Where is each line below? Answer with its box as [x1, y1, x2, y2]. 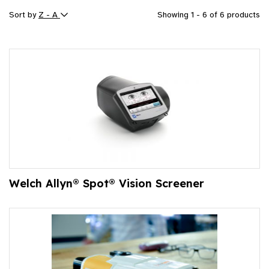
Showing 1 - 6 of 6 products [157, 10, 260, 20]
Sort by [9, 10, 38, 20]
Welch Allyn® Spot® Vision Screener [9, 177, 204, 191]
